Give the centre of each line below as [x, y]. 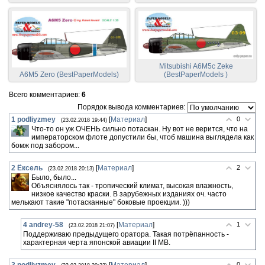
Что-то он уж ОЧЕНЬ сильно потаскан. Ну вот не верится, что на [140, 129]
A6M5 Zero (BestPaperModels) [69, 74]
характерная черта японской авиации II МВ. [97, 242]
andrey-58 [46, 224]
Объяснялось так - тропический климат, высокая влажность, [132, 185]
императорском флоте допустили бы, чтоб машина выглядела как [143, 137]
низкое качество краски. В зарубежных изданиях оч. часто [129, 194]
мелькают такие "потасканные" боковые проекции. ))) [101, 202]
